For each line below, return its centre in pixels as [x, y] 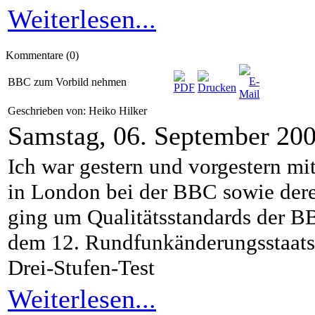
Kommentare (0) [42, 55]
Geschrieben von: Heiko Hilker [79, 111]
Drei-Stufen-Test [81, 268]
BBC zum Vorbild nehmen [67, 82]
